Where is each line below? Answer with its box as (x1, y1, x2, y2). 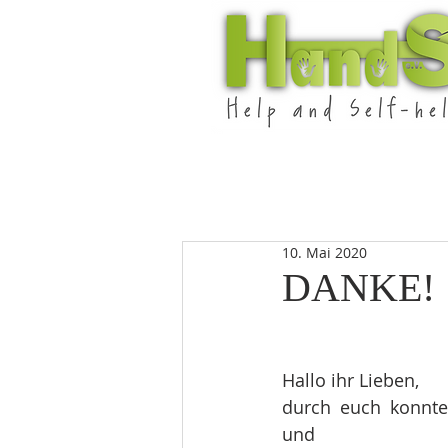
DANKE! (282, 265, 435, 310)
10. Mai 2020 (282, 243, 367, 262)
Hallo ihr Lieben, (282, 368, 419, 392)
